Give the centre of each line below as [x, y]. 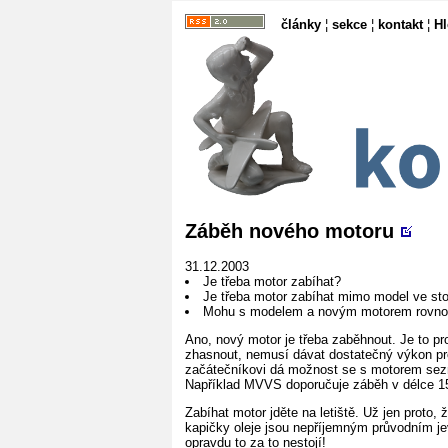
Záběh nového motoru [289, 230]
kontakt [400, 24]
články [301, 24]
